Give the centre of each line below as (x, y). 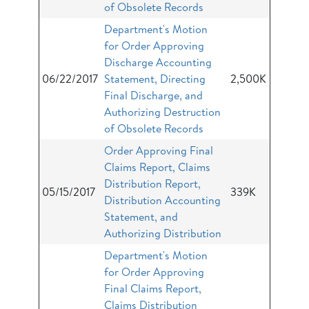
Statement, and (141, 217)
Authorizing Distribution (163, 233)
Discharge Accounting (158, 62)
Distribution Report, (153, 183)
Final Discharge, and (154, 95)
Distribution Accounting (163, 200)
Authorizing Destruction (163, 112)
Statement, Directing (155, 79)
